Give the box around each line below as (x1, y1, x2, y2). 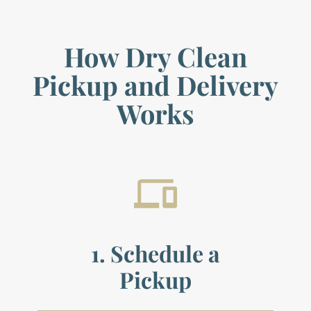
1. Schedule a (91, 238, 220, 268)
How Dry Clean (64, 39, 247, 74)
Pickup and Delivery (33, 67, 278, 103)
